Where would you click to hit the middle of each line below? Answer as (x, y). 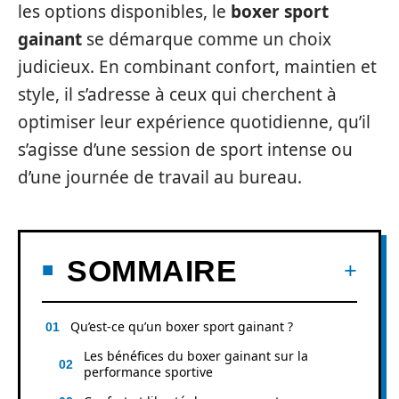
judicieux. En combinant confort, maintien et (197, 67)
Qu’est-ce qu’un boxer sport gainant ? (182, 326)
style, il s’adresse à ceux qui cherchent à (177, 94)
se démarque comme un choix (207, 39)
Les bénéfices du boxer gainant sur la (196, 355)
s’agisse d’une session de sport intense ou (185, 150)
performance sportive (148, 371)
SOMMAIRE (152, 270)
